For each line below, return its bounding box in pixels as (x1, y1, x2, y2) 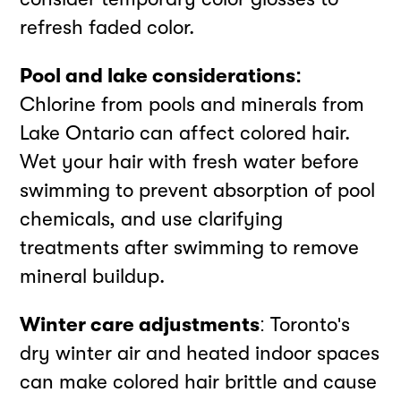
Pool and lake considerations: (20, 64, 303, 87)
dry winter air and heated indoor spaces (20, 342, 380, 365)
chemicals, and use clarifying (20, 207, 284, 230)
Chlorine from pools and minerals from (20, 92, 365, 115)
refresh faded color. (20, 15, 195, 38)
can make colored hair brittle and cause (20, 371, 378, 394)
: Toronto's (260, 313, 351, 337)
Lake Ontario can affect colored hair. (20, 121, 351, 144)
